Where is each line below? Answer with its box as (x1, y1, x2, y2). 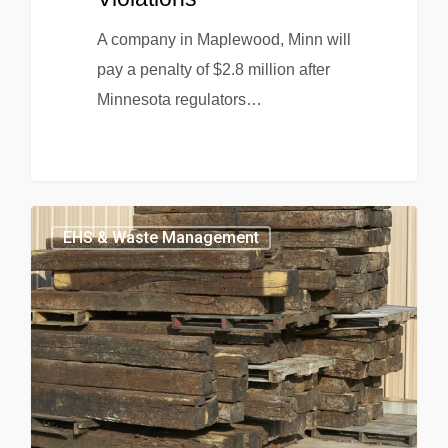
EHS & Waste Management (63, 227, 259, 247)
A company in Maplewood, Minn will (96, 31, 351, 49)
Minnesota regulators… (96, 91, 262, 109)
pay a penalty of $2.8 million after (96, 61, 330, 79)
